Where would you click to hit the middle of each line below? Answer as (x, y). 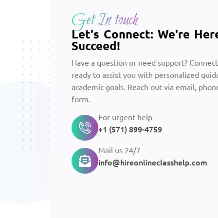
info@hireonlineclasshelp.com (153, 162)
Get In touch (105, 20)
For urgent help (125, 117)
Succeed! (96, 46)
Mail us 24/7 (119, 150)
